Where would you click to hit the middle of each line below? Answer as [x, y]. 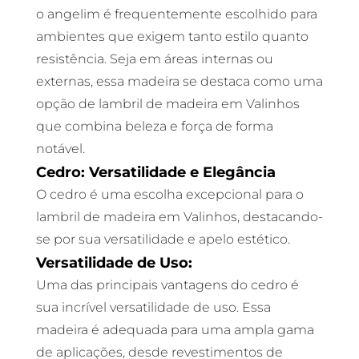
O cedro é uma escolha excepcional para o [169, 194]
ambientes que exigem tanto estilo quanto [172, 36]
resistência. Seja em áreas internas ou [154, 59]
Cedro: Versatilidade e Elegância [155, 172]
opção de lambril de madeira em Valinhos [167, 104]
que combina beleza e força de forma [154, 126]
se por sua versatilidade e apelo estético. [163, 239]
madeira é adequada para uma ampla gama [175, 330]
